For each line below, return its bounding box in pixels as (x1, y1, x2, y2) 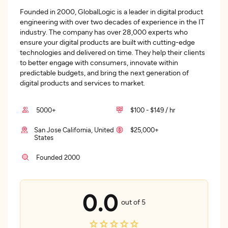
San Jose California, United (34, 126, 114, 134)
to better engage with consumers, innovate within (20, 58, 178, 67)
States (34, 133, 53, 141)
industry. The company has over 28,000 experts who (20, 27, 188, 36)
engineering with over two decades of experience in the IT (20, 17, 205, 26)
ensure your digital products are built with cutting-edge (20, 38, 195, 46)
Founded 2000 (36, 153, 80, 161)
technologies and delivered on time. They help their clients (20, 48, 205, 56)
